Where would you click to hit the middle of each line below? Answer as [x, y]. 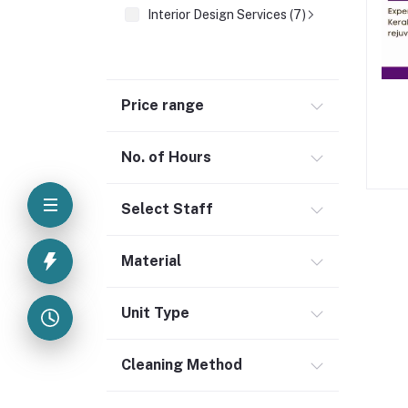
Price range [163, 105]
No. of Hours [166, 157]
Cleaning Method [182, 365]
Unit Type [155, 313]
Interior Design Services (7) [227, 15]
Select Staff [167, 209]
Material [151, 261]
